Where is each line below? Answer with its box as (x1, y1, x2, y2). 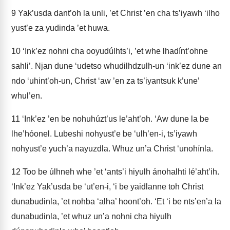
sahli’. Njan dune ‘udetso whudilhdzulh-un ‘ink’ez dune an (11, 62, 222, 70)
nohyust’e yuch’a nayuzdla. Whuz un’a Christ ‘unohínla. (11, 144, 213, 153)
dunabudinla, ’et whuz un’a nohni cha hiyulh (11, 212, 171, 221)
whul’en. (11, 91, 42, 100)
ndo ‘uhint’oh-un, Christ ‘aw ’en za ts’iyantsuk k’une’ (11, 76, 199, 85)
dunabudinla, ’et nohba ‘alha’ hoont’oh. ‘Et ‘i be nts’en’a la (11, 197, 221, 206)
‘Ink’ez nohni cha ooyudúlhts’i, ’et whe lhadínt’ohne (21, 47, 208, 55)
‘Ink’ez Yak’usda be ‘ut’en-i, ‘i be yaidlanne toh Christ (11, 182, 203, 191)
